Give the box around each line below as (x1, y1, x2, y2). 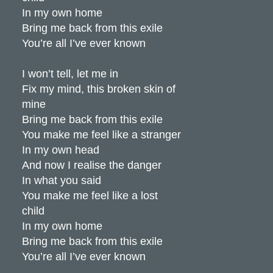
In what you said (21, 174, 101, 186)
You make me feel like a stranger (21, 128, 181, 141)
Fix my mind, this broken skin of (21, 82, 175, 95)
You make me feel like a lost (21, 189, 158, 202)
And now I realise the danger (21, 158, 161, 171)
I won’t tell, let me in (21, 67, 118, 80)
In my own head (21, 143, 99, 156)
